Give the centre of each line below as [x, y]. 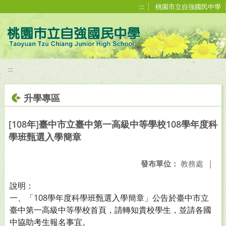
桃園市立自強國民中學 [188, 7]
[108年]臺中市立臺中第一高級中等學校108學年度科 [113, 124]
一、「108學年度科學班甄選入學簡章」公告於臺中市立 [109, 198]
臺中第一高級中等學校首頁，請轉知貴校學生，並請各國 [110, 210]
